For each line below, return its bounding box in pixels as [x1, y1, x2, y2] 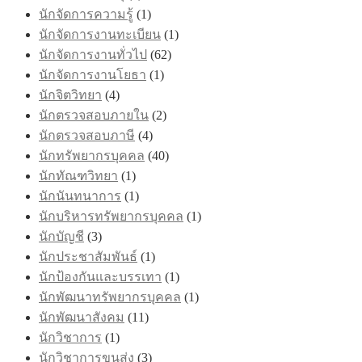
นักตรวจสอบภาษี [39, 128, 135, 142]
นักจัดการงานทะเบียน [39, 27, 161, 41]
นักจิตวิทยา [39, 87, 102, 102]
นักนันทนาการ [39, 188, 121, 203]
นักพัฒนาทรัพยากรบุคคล [39, 289, 181, 304]
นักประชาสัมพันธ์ [39, 249, 137, 263]
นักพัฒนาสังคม [39, 309, 124, 324]
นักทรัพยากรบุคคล [39, 148, 145, 162]
